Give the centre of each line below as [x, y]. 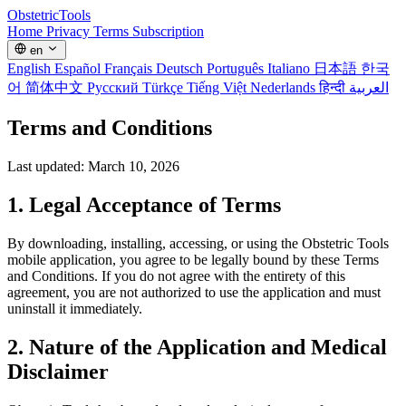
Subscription [168, 31]
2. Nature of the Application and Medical [197, 347]
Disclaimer [58, 371]
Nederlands [285, 88]
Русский [115, 88]
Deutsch [181, 69]
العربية [369, 88]
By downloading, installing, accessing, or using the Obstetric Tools [198, 243]
